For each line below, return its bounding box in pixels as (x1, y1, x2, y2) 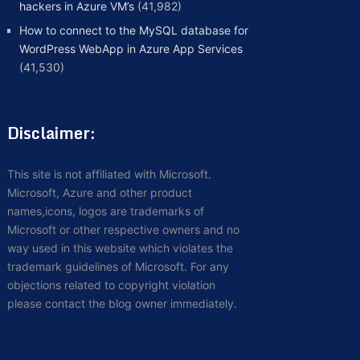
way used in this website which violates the (6, 241, 233, 256)
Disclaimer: (6, 120, 96, 147)
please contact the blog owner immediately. (6, 297, 237, 311)
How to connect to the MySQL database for (18, 23, 248, 38)
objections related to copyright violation (6, 278, 215, 292)
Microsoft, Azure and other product (6, 186, 192, 200)
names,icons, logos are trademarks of (6, 204, 204, 219)
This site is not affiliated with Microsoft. (6, 167, 211, 182)
